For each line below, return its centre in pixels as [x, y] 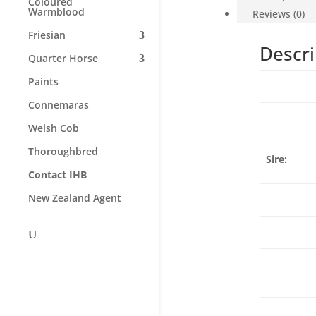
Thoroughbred [63, 151]
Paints [43, 81]
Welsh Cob [54, 128]
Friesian [47, 35]
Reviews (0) [278, 14]
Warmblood [56, 12]
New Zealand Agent [75, 198]
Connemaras [59, 105]
